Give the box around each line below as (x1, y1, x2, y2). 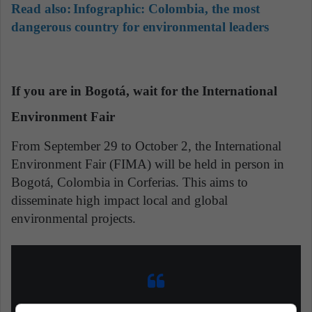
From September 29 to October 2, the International (11, 138, 281, 153)
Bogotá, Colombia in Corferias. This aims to (11, 174, 248, 189)
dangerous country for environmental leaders (11, 19, 269, 34)
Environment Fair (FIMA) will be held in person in (11, 156, 284, 171)
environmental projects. (11, 210, 136, 226)
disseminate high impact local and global (11, 192, 228, 208)
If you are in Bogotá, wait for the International (11, 84, 277, 99)
